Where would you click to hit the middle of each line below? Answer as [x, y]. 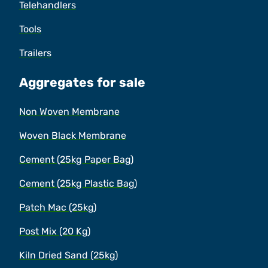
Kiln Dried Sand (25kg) [68, 255]
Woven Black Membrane [73, 136]
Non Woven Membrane [69, 112]
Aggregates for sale [82, 83]
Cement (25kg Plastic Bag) [78, 184]
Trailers [35, 53]
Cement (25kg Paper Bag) [76, 160]
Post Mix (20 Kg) [55, 232]
